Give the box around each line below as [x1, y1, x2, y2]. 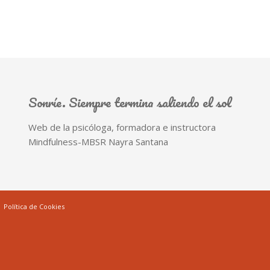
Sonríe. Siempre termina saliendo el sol [28, 92, 231, 113]
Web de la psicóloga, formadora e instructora [28, 121, 216, 133]
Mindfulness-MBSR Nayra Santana [28, 136, 168, 148]
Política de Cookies [4, 202, 64, 212]
